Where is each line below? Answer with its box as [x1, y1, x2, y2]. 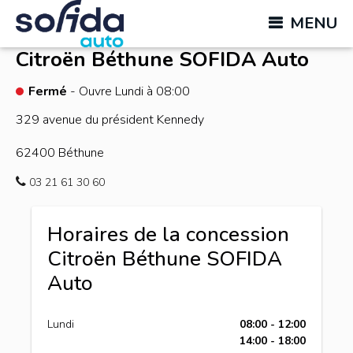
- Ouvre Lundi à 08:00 [70, 83, 190, 100]
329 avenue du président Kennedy [16, 111, 204, 128]
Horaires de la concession [47, 221, 289, 248]
